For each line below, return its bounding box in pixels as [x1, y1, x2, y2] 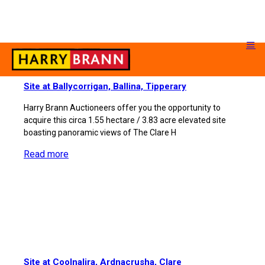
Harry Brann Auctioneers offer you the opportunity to [24, 103, 221, 112]
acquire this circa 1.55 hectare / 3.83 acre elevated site [24, 115, 226, 125]
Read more [24, 148, 69, 160]
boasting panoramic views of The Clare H [24, 128, 176, 137]
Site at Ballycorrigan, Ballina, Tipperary [24, 81, 186, 92]
